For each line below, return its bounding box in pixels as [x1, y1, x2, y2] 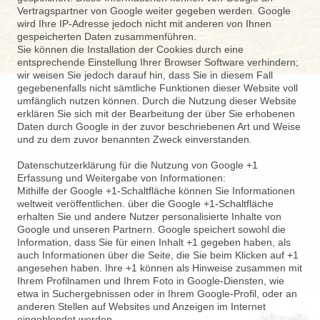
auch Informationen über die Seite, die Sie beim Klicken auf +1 [17, 249, 299, 261]
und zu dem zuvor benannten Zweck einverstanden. [17, 134, 252, 145]
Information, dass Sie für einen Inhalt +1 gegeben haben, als [17, 236, 291, 248]
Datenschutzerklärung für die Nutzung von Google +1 [17, 159, 258, 171]
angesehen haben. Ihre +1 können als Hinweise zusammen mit [17, 262, 302, 274]
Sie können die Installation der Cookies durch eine [17, 44, 244, 55]
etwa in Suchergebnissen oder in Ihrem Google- [17, 288, 234, 299]
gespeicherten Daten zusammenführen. [17, 31, 196, 42]
